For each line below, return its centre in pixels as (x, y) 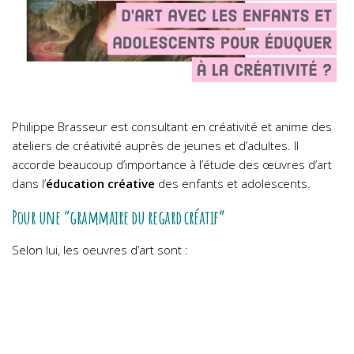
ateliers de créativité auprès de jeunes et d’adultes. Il (155, 146)
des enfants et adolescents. (233, 184)
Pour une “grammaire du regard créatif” (118, 217)
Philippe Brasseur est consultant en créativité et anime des (172, 127)
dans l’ (29, 184)
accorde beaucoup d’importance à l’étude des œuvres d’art (172, 165)
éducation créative (100, 184)
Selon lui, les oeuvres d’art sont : (100, 250)
